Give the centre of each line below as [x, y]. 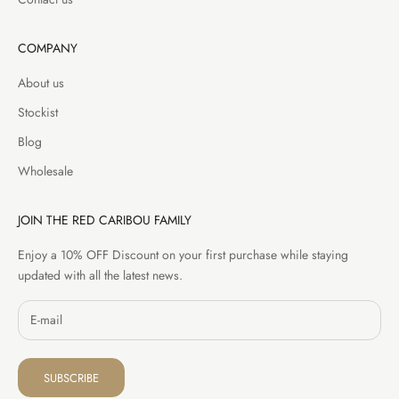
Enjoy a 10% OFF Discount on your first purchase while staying [183, 254]
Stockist [38, 112]
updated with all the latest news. [100, 275]
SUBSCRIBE [71, 378]
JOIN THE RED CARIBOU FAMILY [105, 220]
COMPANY [48, 48]
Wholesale [45, 171]
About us [41, 82]
